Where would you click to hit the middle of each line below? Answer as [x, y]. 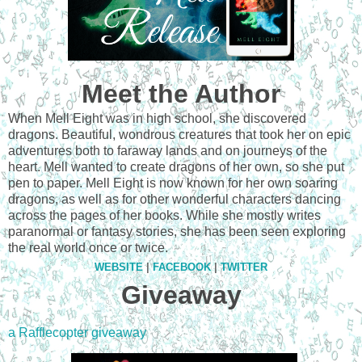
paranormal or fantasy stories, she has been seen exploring [177, 231]
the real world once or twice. [88, 247]
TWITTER [244, 267]
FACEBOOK [182, 267]
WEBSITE [119, 267]
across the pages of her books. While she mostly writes [164, 215]
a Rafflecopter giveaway [77, 332]
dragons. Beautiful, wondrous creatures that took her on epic [179, 134]
